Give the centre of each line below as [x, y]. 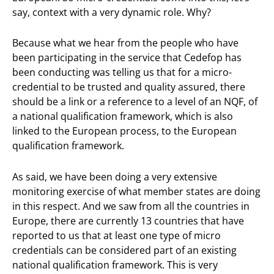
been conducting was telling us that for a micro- [122, 72]
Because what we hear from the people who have [125, 43]
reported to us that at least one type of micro [117, 235]
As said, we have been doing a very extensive [115, 176]
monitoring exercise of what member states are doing [136, 191]
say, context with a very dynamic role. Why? [112, 12]
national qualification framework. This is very [115, 265]
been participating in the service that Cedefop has [127, 58]
